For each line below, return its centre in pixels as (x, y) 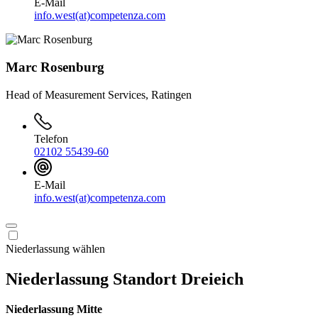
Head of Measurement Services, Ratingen (99, 94)
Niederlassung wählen (55, 248)
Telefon (51, 139)
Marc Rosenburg (55, 67)
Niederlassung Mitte (54, 309)
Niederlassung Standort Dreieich (125, 279)
